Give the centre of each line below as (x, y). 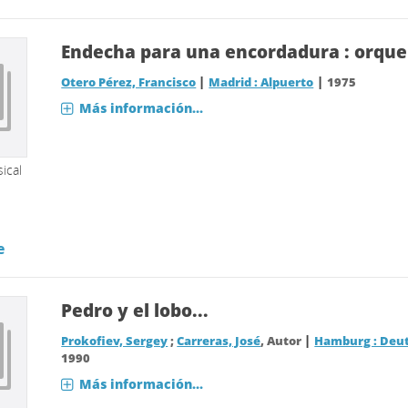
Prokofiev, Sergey (115, 341)
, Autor (283, 341)
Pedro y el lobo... (135, 311)
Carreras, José (219, 341)
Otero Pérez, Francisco (129, 82)
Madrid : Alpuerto (261, 82)
